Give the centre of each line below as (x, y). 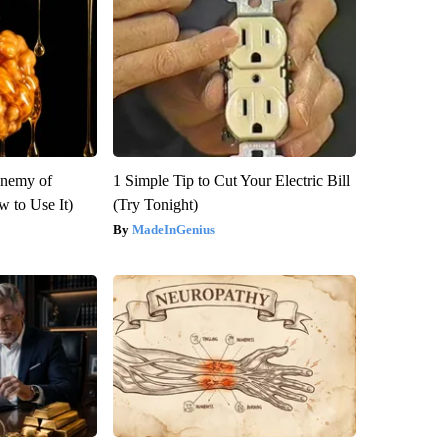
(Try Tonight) (155, 205)
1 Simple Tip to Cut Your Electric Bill (231, 181)
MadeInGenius (173, 230)
